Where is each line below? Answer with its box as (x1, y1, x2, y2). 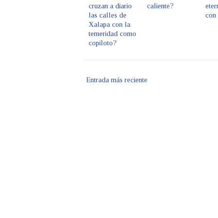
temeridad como (89, 30, 136, 37)
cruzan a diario (89, 2, 132, 10)
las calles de (89, 11, 127, 19)
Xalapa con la (89, 20, 130, 28)
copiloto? (89, 39, 117, 47)
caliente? (147, 2, 174, 10)
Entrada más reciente (86, 76, 147, 84)
